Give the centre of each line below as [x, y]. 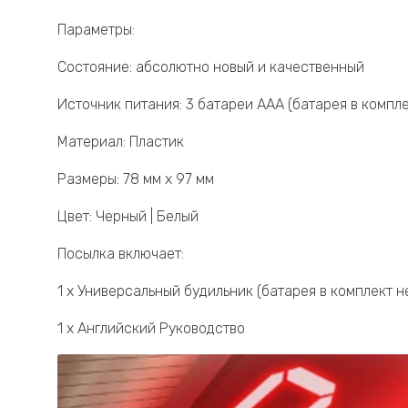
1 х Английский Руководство [151, 329]
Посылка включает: [121, 254]
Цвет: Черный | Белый [128, 217]
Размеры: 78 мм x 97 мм [136, 179]
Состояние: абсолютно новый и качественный [211, 67]
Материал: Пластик [121, 142]
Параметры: [96, 30]
